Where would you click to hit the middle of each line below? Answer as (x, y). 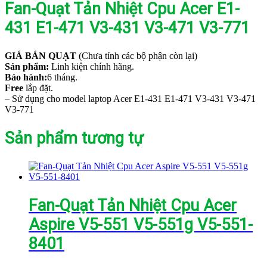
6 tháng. (62, 77)
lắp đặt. (38, 88)
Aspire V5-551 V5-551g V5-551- (141, 224)
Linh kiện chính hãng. (91, 67)
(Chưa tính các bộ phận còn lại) (137, 56)
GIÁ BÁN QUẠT (41, 56)
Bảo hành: (26, 77)
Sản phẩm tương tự (74, 138)
